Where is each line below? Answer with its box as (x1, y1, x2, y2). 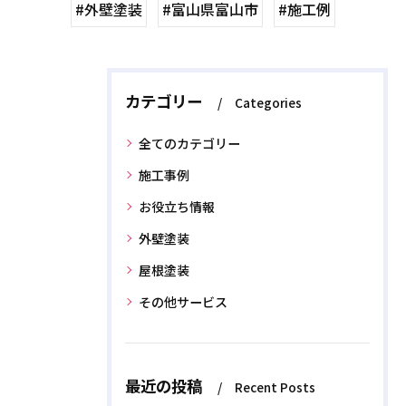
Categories (235, 92, 302, 111)
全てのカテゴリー (139, 133, 240, 152)
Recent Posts (235, 377, 315, 396)
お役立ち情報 (139, 197, 215, 216)
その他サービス (139, 292, 227, 311)
